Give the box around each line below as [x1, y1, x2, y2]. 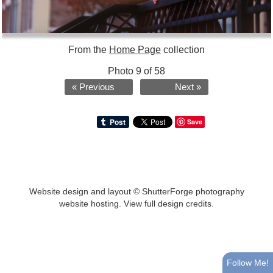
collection [161, 44, 205, 55]
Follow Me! [227, 258, 269, 268]
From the [68, 44, 109, 55]
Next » [175, 82, 201, 92]
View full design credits [124, 198, 211, 208]
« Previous [72, 82, 115, 92]
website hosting [59, 198, 119, 208]
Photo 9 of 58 [108, 65, 165, 76]
